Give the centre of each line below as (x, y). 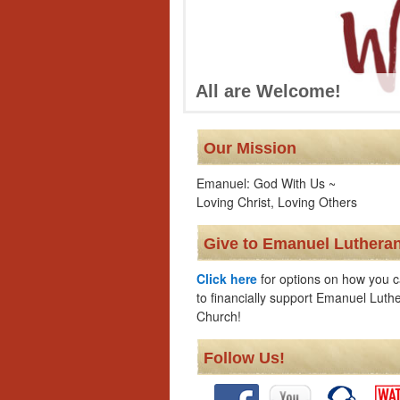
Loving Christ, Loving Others (277, 202)
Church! (219, 316)
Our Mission (250, 148)
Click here (227, 279)
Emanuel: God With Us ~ (266, 183)
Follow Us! (244, 358)
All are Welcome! (268, 92)
